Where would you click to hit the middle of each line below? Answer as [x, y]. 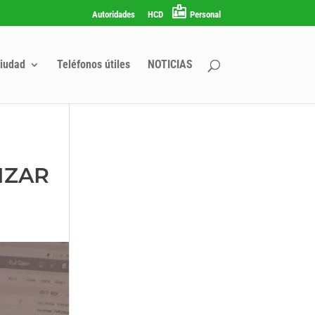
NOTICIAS [170, 64]
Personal [205, 14]
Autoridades [113, 14]
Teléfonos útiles [93, 64]
